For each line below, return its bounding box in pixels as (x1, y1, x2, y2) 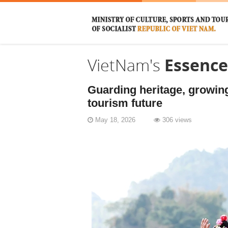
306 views (160, 116, 192, 124)
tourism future (88, 97, 162, 110)
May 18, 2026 (93, 116, 154, 124)
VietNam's (88, 53, 164, 76)
